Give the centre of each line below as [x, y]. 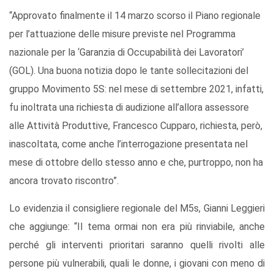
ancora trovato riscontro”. [64, 181]
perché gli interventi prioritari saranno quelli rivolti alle [137, 245]
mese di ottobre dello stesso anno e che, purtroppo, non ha [136, 163]
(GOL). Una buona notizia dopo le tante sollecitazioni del [129, 71]
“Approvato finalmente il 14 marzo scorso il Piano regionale [135, 16]
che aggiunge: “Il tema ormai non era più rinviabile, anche [137, 227]
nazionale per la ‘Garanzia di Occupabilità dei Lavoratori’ [127, 53]
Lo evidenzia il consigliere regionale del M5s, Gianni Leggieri [137, 209]
